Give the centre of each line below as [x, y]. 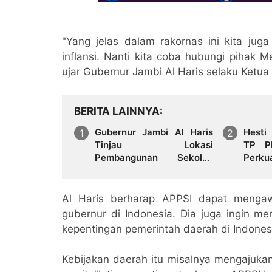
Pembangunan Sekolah [154, 157]
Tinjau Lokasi [154, 144]
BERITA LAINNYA [117, 111]
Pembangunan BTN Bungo [154, 183]
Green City [118, 195]
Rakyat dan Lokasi [154, 170]
